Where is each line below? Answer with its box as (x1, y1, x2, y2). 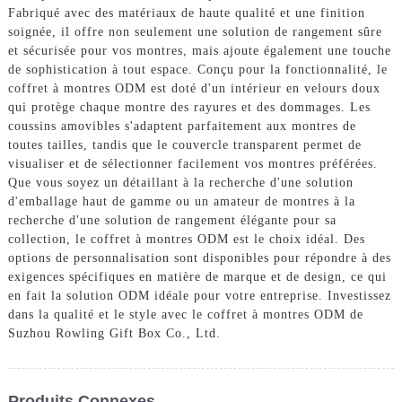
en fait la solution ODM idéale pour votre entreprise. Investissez (7, 289, 391, 303)
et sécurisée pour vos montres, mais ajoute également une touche (7, 44, 391, 58)
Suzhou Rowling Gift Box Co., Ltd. (7, 327, 221, 341)
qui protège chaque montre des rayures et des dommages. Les (7, 100, 371, 115)
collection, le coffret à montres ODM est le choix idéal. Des (7, 232, 365, 247)
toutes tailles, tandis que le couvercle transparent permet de (7, 138, 362, 153)
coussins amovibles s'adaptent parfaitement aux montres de (7, 119, 356, 134)
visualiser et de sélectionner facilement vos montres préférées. (7, 157, 378, 171)
